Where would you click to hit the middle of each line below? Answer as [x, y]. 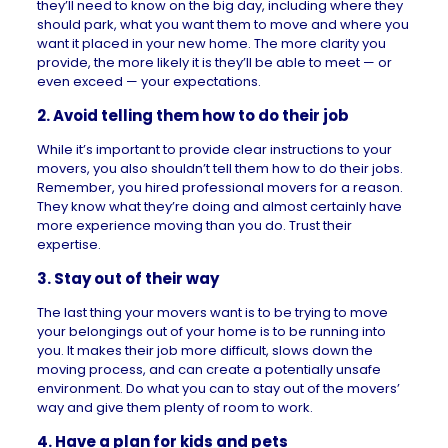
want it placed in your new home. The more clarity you [211, 43]
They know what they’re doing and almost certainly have [219, 206]
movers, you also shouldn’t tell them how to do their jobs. [219, 168]
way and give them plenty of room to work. [174, 407]
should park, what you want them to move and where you [222, 24]
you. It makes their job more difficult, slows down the [204, 350]
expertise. [68, 244]
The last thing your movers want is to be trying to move [212, 312]
